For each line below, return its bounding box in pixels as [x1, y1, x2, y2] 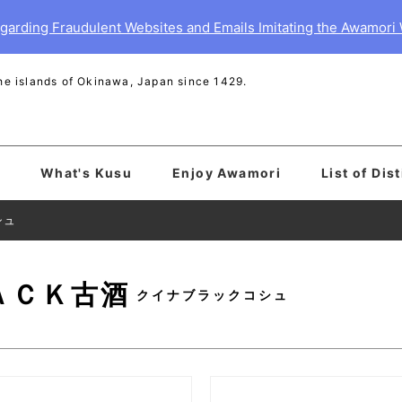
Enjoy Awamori [171, 165, 282, 180]
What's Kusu [39, 165, 133, 180]
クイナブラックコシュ [135, 287, 289, 302]
